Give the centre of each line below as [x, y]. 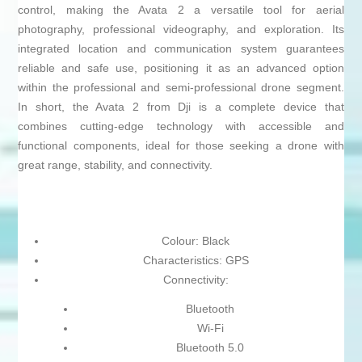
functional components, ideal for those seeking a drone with [181, 146]
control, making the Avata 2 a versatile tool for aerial [181, 10]
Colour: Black [196, 241]
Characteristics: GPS [196, 261]
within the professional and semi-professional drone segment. [181, 88]
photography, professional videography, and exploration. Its [181, 29]
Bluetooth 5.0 [210, 348]
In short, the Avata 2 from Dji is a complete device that [181, 107]
